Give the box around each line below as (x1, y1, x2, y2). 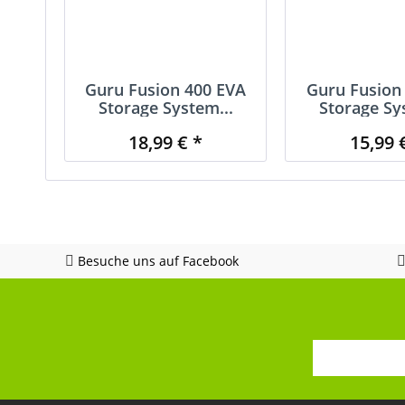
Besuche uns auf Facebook (74, 251, 239, 269)
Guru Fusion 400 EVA (85, 78, 247, 100)
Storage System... (98, 96, 233, 118)
